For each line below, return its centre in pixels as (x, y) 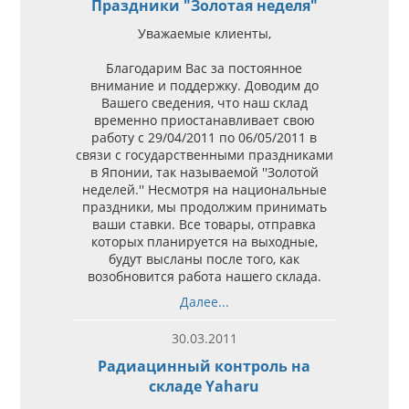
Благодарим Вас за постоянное (204, 68)
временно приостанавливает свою (204, 120)
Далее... (204, 301)
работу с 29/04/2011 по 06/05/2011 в (204, 137)
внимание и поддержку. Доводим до (204, 85)
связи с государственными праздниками (204, 154)
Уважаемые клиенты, (204, 33)
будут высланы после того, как (204, 258)
